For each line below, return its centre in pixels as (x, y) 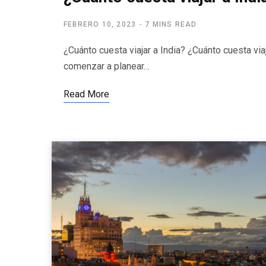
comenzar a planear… (107, 66)
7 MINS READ (171, 24)
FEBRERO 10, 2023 (100, 24)
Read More (86, 94)
